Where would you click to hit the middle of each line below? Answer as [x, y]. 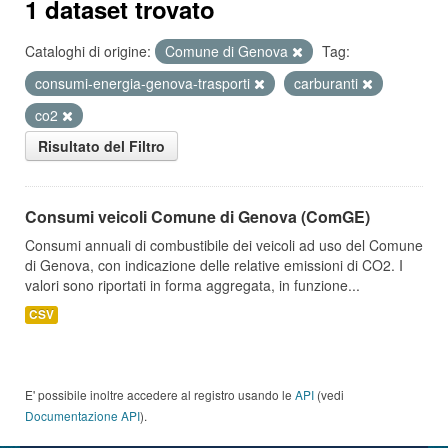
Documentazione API [82, 415]
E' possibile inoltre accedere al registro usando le [160, 394]
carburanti [328, 83]
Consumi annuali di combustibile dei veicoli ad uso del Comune [224, 245]
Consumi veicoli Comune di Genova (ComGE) [197, 216]
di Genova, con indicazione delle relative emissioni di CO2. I [214, 265]
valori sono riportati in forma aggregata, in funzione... [192, 285]
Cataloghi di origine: [88, 51]
